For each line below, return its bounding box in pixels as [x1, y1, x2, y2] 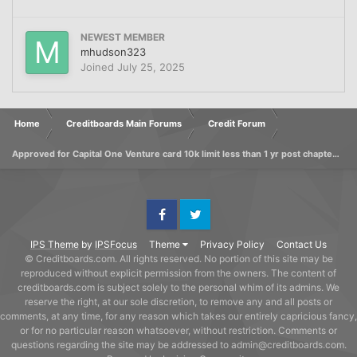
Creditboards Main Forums [66, 117, 182, 129]
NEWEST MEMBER [80, 30, 165, 43]
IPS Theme [30, 237, 79, 250]
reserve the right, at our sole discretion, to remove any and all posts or [25, 295, 332, 308]
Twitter [179, 222, 208, 234]
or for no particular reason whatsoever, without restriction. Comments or [20, 324, 337, 336]
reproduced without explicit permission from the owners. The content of [21, 266, 336, 279]
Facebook [146, 222, 186, 234]
